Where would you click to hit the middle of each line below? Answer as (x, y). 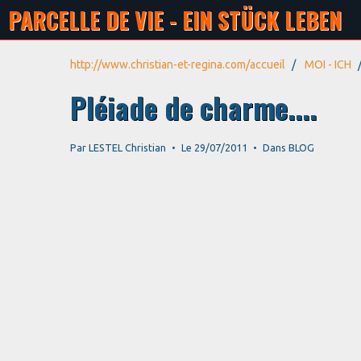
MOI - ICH (328, 64)
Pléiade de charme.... (193, 107)
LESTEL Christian (127, 147)
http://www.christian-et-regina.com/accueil (178, 64)
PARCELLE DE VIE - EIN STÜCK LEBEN (175, 19)
